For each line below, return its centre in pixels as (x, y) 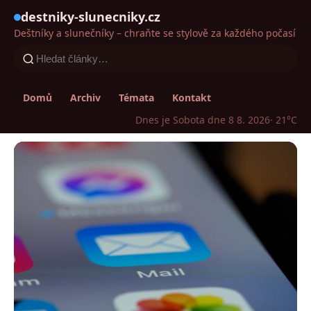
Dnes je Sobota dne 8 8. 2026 (203, 120)
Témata (136, 98)
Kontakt (192, 98)
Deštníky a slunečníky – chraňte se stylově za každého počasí (155, 33)
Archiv (85, 98)
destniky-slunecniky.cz (91, 17)
